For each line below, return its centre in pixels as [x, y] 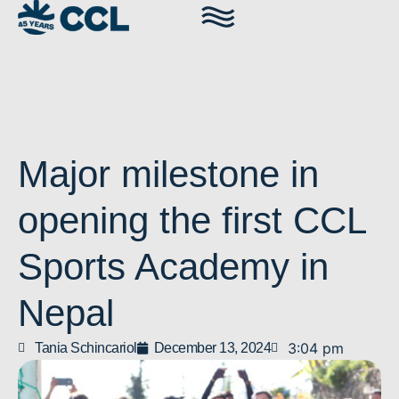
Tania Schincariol [86, 348]
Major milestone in [168, 174]
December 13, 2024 [212, 348]
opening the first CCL [191, 220]
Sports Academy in [173, 267]
